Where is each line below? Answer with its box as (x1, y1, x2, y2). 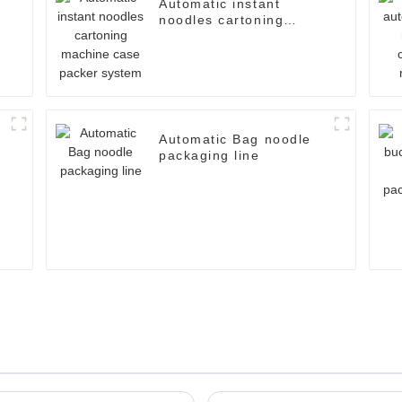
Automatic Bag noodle (159, 132, 311, 147)
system (159, 45, 208, 60)
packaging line (159, 148, 260, 163)
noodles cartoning (159, 13, 284, 28)
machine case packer (159, 29, 307, 44)
